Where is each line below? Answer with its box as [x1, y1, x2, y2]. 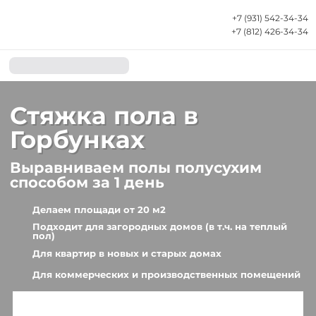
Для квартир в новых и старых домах [32, 247, 221, 259]
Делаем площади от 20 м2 [32, 203, 166, 215]
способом [10, 174, 88, 191]
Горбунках [10, 125, 145, 154]
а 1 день [101, 174, 164, 191]
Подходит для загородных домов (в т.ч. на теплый [32, 221, 287, 232]
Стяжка [10, 101, 114, 130]
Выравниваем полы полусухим [10, 159, 262, 176]
